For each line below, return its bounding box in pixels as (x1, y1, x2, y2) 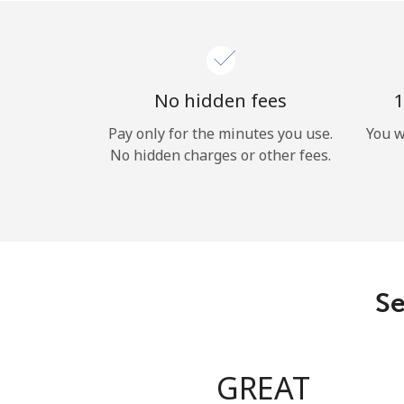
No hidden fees (154, 88, 287, 113)
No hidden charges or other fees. (110, 145, 331, 165)
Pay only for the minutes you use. (108, 124, 333, 143)
